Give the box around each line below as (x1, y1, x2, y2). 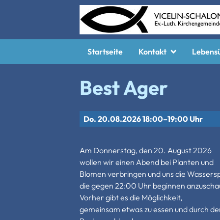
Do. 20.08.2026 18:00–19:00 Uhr (83, 114, 203, 124)
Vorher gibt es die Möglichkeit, (80, 192, 182, 202)
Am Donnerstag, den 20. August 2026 (80, 145, 212, 155)
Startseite (87, 47, 123, 56)
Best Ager (80, 75, 168, 100)
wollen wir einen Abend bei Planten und (80, 157, 214, 167)
